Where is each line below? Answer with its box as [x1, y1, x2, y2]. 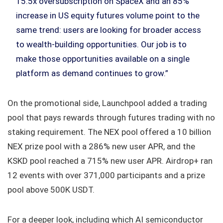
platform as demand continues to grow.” [16, 68, 168, 79]
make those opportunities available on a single [16, 54, 190, 64]
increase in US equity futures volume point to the [16, 10, 200, 21]
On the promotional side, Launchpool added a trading [7, 98, 207, 109]
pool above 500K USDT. [7, 185, 95, 195]
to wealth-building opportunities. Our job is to [16, 39, 187, 50]
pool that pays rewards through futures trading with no [7, 112, 215, 123]
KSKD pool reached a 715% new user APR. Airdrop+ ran [7, 156, 213, 166]
